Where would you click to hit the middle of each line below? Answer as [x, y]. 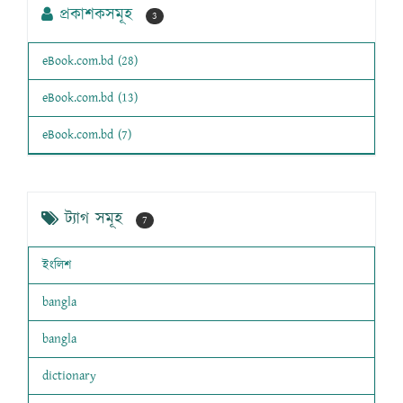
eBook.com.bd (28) [90, 62]
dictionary [69, 376]
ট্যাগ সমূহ [94, 220]
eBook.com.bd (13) [90, 99]
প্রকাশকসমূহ [96, 16]
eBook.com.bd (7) [87, 135]
